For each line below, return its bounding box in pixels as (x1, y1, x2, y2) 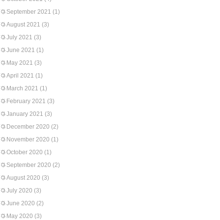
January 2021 (6, 110, 43, 117)
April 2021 (6, 72, 34, 79)
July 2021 (6, 34, 32, 41)
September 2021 (6, 8, 51, 15)
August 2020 (6, 174, 40, 181)
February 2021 (6, 98, 46, 105)
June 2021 (6, 47, 35, 54)
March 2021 (6, 85, 38, 92)
